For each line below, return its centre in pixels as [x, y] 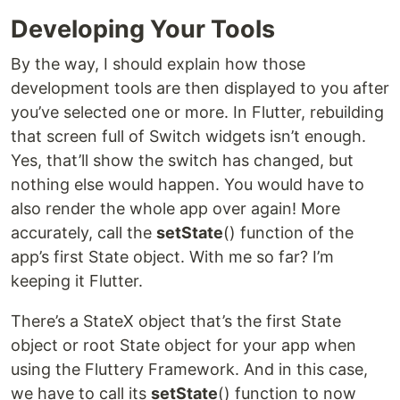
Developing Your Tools [143, 29]
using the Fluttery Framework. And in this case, [189, 370]
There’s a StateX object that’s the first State [176, 321]
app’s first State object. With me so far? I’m [172, 257]
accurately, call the [83, 233]
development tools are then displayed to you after [200, 88]
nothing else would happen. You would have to [187, 185]
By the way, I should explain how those [158, 64]
